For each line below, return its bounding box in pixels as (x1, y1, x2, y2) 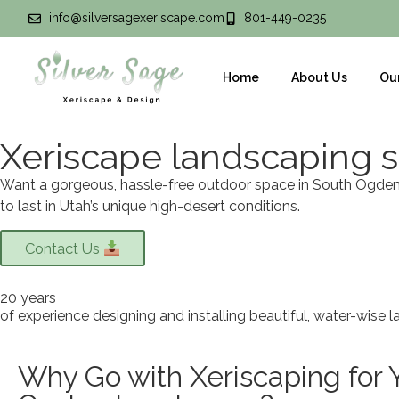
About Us (291, 69, 347, 85)
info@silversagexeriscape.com (48, 11, 224, 25)
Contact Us (25, 240, 103, 258)
